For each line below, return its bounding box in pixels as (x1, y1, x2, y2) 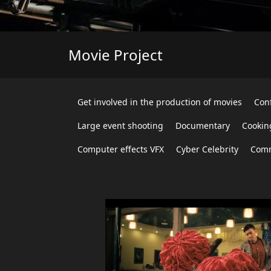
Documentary (175, 120, 230, 131)
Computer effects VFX (77, 143, 164, 155)
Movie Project (68, 45, 163, 65)
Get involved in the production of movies (77, 96, 242, 108)
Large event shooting (77, 120, 163, 131)
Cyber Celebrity (176, 143, 238, 155)
